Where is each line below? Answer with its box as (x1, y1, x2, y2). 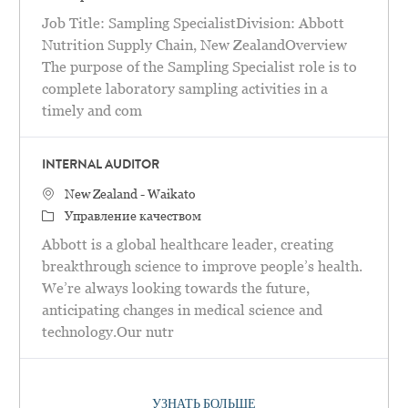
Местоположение (40, 186, 147, 201)
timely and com (41, 102, 142, 120)
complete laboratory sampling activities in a (41, 80, 328, 98)
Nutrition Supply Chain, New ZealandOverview (41, 36, 347, 55)
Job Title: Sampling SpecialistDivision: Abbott (41, 15, 344, 33)
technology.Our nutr (41, 323, 174, 342)
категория (40, 208, 103, 223)
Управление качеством (64, 209, 201, 224)
